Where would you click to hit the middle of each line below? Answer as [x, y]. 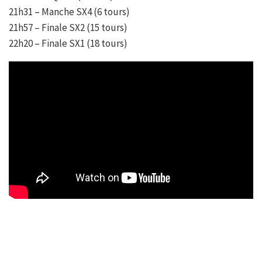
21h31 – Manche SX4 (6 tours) [69, 11]
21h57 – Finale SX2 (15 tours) [68, 27]
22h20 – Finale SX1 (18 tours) [68, 43]
